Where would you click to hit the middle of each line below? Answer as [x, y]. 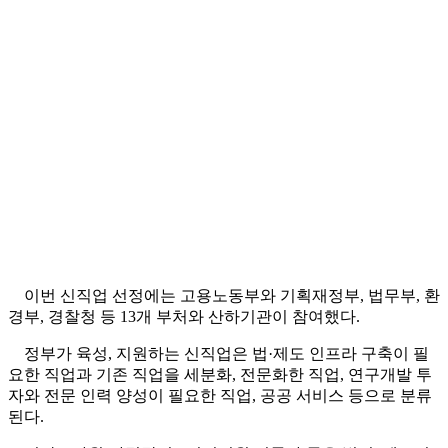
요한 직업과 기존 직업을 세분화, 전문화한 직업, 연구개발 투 [220, 375]
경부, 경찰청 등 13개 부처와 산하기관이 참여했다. [184, 317]
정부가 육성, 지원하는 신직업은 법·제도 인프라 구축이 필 [218, 354]
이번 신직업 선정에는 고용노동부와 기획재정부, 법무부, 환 [224, 296]
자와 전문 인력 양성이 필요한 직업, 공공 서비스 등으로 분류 [220, 396]
